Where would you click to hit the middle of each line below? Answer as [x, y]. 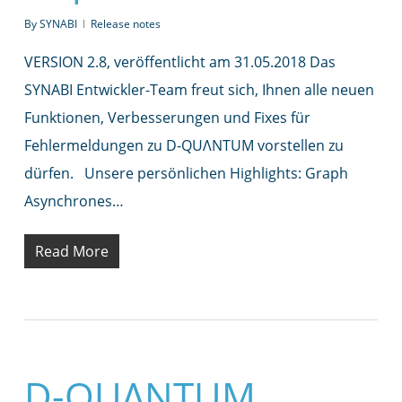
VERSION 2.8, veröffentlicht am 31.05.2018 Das [179, 61]
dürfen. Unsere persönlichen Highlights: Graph [186, 173]
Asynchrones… [74, 201]
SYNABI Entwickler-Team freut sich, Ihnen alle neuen [199, 89]
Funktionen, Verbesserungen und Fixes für [167, 117]
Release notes [125, 23]
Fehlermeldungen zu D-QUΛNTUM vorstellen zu [184, 145]
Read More [71, 251]
